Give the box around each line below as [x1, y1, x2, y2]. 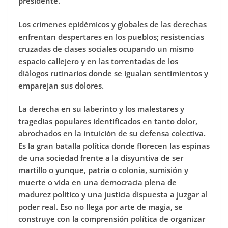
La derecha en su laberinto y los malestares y [18, 104, 184, 115]
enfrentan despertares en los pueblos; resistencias [18, 31, 204, 42]
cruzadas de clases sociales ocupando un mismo [18, 43, 194, 54]
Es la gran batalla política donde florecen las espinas [18, 140, 210, 151]
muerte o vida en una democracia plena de [18, 177, 177, 188]
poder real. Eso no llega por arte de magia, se [18, 202, 183, 212]
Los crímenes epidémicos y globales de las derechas [18, 19, 207, 30]
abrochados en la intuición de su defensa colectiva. [18, 128, 206, 139]
